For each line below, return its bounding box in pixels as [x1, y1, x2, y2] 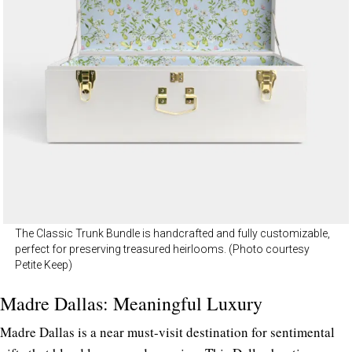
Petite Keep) [15, 258, 72, 271]
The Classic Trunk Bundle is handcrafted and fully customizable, [15, 226, 330, 240]
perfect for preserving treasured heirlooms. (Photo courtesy [15, 242, 310, 255]
